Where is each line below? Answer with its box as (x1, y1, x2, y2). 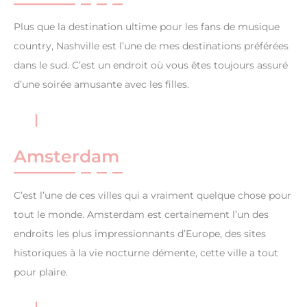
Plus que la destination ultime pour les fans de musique (14, 21, 280, 34)
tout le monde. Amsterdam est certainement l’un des (14, 208, 269, 221)
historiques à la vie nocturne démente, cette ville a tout (14, 247, 278, 260)
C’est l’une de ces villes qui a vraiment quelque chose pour (14, 189, 291, 202)
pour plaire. (14, 266, 68, 279)
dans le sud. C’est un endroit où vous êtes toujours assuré (14, 59, 288, 72)
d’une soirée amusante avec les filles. (14, 78, 189, 91)
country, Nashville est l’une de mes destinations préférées (14, 40, 288, 53)
